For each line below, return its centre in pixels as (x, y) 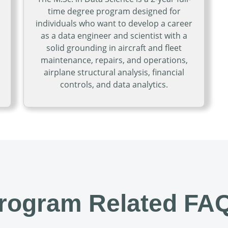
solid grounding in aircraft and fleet (114, 48)
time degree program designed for (114, 11)
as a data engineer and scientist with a (114, 36)
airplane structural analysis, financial (114, 73)
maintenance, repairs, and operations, (114, 60)
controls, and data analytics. (114, 85)
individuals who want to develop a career (114, 24)
